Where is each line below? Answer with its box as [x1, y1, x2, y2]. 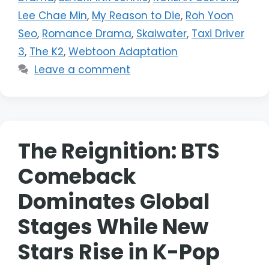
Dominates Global [18, 186, 210, 216]
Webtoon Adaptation [68, 44, 178, 59]
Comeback [18, 161, 136, 191]
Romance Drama [42, 26, 131, 41]
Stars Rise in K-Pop [18, 237, 220, 267]
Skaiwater [136, 26, 187, 41]
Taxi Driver [192, 26, 244, 41]
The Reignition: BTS [18, 136, 220, 166]
